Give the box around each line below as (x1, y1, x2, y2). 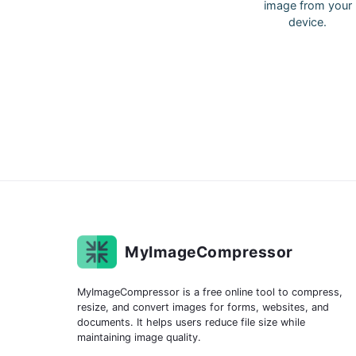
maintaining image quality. (77, 331, 201, 343)
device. (288, 15, 327, 29)
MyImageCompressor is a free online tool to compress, (77, 286, 342, 298)
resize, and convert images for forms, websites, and (77, 301, 329, 313)
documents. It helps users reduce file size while (77, 316, 305, 328)
